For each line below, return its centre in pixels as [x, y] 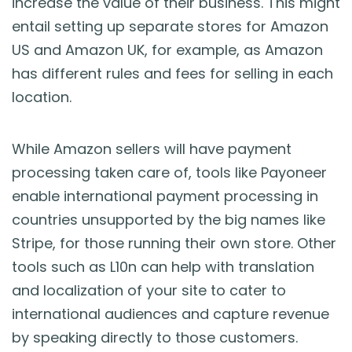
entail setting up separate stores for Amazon [170, 26]
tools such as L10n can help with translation [163, 266]
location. [42, 97]
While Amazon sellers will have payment [152, 148]
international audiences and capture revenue [170, 313]
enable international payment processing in [165, 196]
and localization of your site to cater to [149, 290]
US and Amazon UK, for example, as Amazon [167, 49]
